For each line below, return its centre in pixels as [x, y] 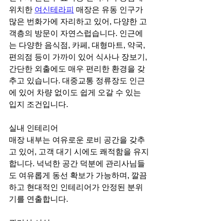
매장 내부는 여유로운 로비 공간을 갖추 [77, 140]
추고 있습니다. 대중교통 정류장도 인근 [77, 81]
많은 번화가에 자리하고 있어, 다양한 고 [78, 21]
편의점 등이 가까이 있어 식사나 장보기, [79, 57]
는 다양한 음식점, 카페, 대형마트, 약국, [78, 45]
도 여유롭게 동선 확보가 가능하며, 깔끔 [78, 175]
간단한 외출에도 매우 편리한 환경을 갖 [77, 69]
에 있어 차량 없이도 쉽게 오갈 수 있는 [76, 92]
